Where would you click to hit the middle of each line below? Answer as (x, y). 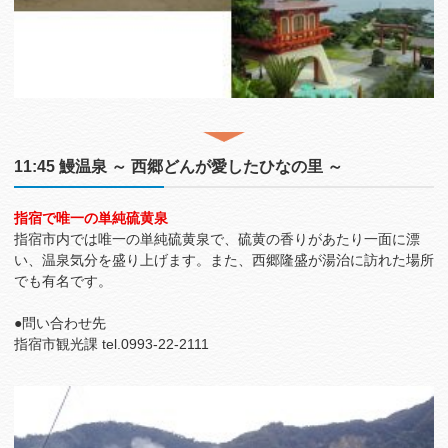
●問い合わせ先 (60, 323)
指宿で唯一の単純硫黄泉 (91, 218)
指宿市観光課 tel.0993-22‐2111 (111, 344)
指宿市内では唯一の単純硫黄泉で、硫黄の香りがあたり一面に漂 (217, 239)
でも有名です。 (63, 281)
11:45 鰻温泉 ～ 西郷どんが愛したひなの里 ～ (178, 166)
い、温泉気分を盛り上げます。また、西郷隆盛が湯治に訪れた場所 (224, 260)
